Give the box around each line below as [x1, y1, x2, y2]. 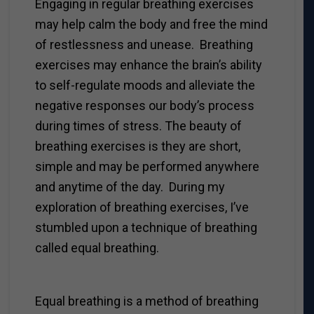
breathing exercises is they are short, [34, 138, 240, 153]
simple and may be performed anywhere [34, 158, 259, 174]
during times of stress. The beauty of [34, 118, 242, 133]
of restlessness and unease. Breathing [34, 36, 253, 52]
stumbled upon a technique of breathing [34, 219, 257, 235]
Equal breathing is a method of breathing [34, 293, 259, 308]
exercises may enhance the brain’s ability [34, 57, 262, 72]
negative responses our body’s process [34, 97, 254, 113]
